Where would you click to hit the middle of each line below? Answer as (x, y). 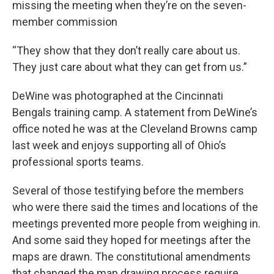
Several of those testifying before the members (128, 191)
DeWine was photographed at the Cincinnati (118, 96)
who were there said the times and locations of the (135, 207)
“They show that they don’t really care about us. (126, 50)
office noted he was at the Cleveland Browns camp (135, 129)
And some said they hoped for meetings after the (131, 240)
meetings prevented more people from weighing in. (136, 224)
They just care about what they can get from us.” (130, 67)
